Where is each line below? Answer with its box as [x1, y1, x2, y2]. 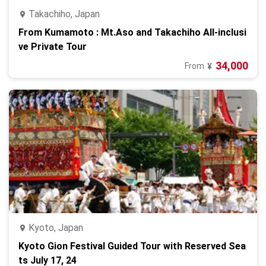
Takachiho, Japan [28, 8, 100, 20]
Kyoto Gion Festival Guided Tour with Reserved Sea [18, 240, 246, 252]
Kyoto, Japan [28, 222, 83, 233]
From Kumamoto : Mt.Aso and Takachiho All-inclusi [18, 27, 246, 38]
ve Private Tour [18, 41, 87, 52]
